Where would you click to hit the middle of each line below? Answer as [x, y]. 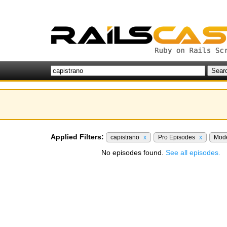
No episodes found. [134, 153]
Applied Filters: [77, 137]
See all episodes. [193, 153]
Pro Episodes [177, 137]
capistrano [126, 137]
